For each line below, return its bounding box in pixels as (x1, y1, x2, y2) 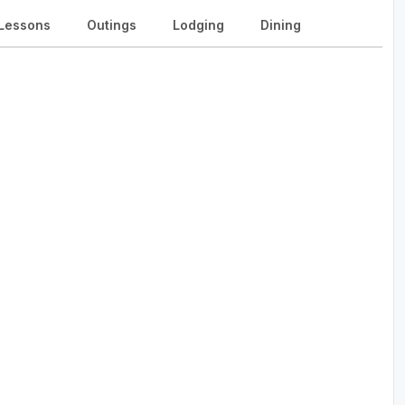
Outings (87, 17, 137, 33)
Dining (260, 17, 301, 33)
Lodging (173, 17, 224, 33)
